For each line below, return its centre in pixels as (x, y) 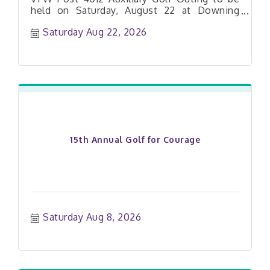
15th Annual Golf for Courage (135, 139)
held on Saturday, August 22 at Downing (135, 10)
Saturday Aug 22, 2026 (95, 32)
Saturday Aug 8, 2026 (92, 217)
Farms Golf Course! (75, 22)
